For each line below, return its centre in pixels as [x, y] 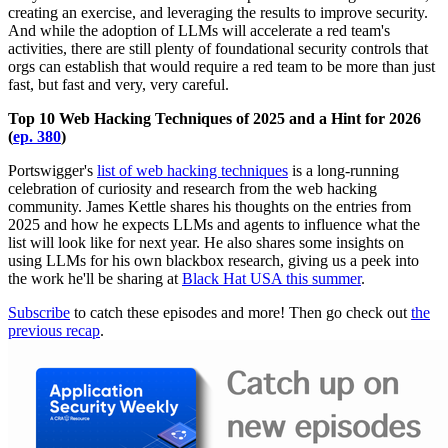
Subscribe [39, 312]
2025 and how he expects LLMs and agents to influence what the [214, 224]
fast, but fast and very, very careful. [118, 84]
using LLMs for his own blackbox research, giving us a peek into [213, 260]
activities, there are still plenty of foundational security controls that [218, 48]
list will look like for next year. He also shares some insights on [206, 242]
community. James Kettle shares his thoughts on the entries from [209, 206]
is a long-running [343, 170]
